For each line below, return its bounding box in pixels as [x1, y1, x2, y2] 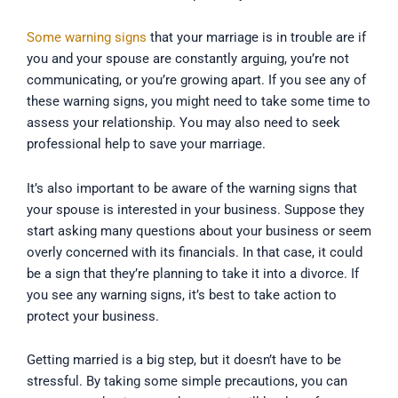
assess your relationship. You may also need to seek [27, 115, 340, 131]
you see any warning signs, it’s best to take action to [27, 286, 337, 303]
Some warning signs [27, 29, 147, 46]
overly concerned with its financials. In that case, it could [27, 243, 362, 260]
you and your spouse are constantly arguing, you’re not [27, 51, 349, 68]
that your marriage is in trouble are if [147, 29, 366, 46]
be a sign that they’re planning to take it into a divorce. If [27, 265, 359, 282]
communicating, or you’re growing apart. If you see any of [27, 72, 366, 89]
